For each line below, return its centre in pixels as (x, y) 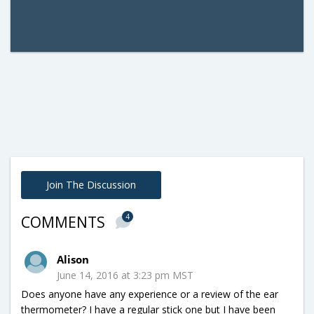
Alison (73, 259)
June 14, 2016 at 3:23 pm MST (125, 275)
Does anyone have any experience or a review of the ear (150, 294)
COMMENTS (65, 222)
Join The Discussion (91, 184)
